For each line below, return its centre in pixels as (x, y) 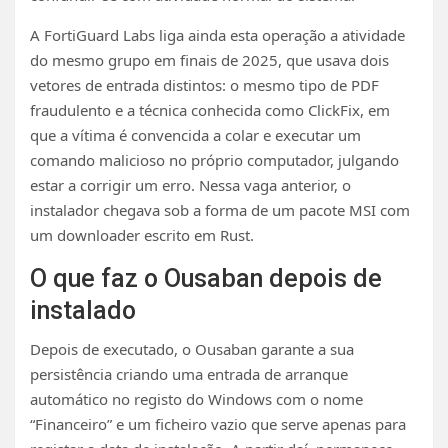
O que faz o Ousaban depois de (206, 278)
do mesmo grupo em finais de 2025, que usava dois (209, 59)
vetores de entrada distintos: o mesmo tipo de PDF (204, 84)
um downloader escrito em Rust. (142, 234)
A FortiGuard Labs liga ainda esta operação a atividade (217, 34)
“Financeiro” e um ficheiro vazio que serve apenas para (218, 423)
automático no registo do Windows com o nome (196, 398)
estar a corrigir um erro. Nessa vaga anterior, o (190, 184)
